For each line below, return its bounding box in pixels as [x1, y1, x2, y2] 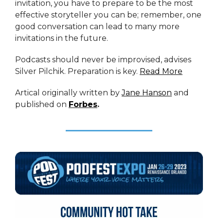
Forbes [69, 100, 97, 109]
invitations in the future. [15, 34, 108, 43]
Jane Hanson [122, 88, 172, 98]
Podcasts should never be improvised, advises [15, 55, 191, 65]
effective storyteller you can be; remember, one [15, 10, 201, 20]
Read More [140, 67, 182, 76]
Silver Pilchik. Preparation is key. [15, 67, 140, 76]
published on [15, 100, 69, 109]
